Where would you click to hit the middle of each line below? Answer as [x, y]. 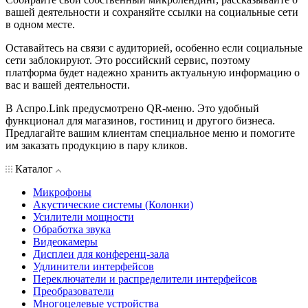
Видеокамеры [65, 241]
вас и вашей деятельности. [68, 85]
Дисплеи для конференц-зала [101, 254]
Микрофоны [62, 192]
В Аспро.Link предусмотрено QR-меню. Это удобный [132, 108]
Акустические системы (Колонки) [113, 204]
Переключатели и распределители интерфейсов [145, 278]
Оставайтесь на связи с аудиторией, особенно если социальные [154, 47]
